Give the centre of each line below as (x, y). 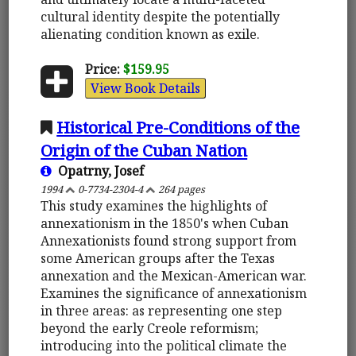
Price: (102, 69)
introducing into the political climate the (164, 345)
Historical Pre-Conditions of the (178, 127)
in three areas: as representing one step (162, 310)
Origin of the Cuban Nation (144, 150)
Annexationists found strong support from (169, 240)
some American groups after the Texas (158, 258)
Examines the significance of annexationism (174, 293)
